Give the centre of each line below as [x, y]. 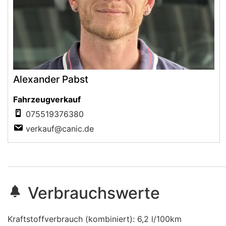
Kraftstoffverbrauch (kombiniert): [72, 219]
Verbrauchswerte [94, 193]
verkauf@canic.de [60, 128]
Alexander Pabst [51, 79]
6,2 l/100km [159, 219]
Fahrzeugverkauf [47, 99]
